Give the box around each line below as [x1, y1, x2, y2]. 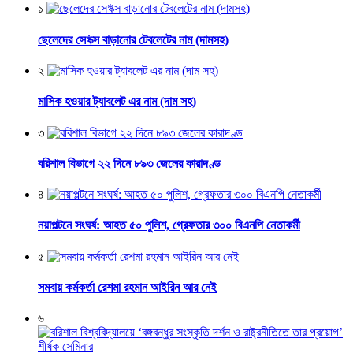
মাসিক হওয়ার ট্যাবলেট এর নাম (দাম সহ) [38, 95, 196, 109]
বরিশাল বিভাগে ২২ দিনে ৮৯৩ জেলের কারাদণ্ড [38, 156, 221, 170]
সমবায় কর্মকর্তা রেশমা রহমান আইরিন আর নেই [38, 280, 217, 294]
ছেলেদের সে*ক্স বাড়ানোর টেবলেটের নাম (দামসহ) [38, 32, 229, 46]
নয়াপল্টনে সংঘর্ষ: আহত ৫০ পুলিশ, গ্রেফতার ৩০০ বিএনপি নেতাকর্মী [38, 218, 300, 232]
